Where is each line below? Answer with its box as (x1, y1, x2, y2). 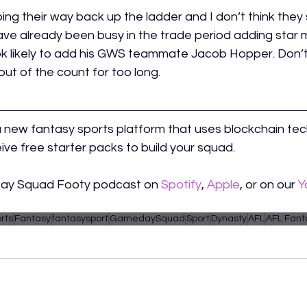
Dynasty (211, 214, 247, 224)
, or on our (240, 178, 298, 192)
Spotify (161, 178, 201, 192)
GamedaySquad (110, 214, 185, 224)
